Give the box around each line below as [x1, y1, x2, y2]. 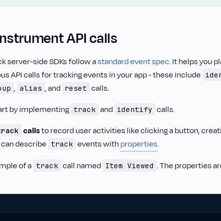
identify [117, 105, 153, 114]
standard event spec [98, 56, 169, 68]
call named [61, 160, 103, 172]
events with [75, 139, 120, 150]
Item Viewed [105, 161, 154, 171]
